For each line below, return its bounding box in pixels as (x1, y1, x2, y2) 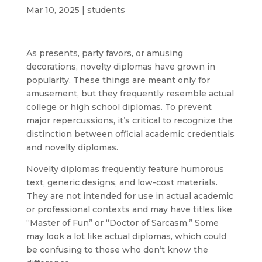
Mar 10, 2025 (26, 4, 80, 15)
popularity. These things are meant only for (26, 74, 210, 85)
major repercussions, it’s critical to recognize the (26, 115, 233, 126)
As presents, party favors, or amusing (26, 47, 183, 58)
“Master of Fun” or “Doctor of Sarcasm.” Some (26, 217, 219, 228)
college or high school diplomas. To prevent (26, 101, 212, 112)
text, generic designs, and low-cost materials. (26, 177, 218, 188)
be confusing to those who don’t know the (26, 244, 208, 255)
